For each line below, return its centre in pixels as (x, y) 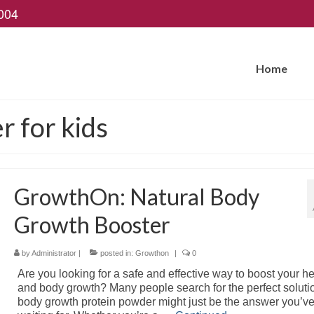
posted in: (116, 253)
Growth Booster (92, 225)
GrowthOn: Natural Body (136, 197)
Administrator (54, 253)
